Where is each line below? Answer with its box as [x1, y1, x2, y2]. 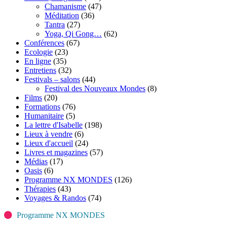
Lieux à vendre [24, 130, 72, 139]
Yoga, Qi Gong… [45, 29, 102, 39]
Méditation [45, 11, 79, 20]
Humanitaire [24, 111, 64, 121]
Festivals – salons [24, 75, 80, 84]
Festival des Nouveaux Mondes [45, 84, 145, 93]
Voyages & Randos [24, 194, 86, 203]
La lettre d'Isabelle [24, 121, 83, 130]
